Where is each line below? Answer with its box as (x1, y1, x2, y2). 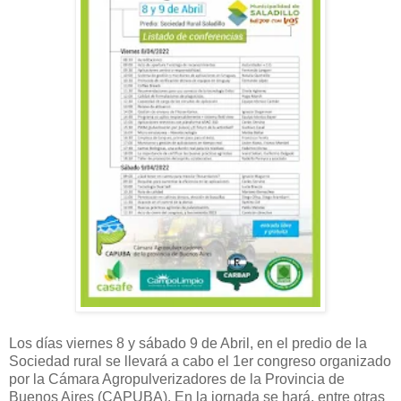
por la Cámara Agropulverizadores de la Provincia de (9, 371, 345, 387)
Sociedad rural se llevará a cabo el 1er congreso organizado (9, 353, 391, 369)
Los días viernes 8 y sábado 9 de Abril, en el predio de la (9, 335, 367, 351)
